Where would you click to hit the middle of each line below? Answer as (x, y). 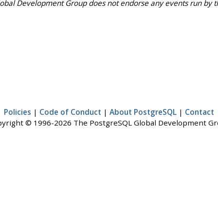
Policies (18, 112)
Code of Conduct (70, 112)
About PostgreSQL (143, 112)
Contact (200, 112)
